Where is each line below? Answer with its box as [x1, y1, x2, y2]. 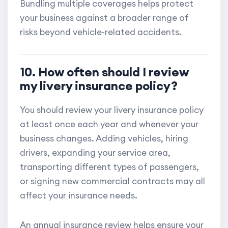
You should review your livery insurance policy [20, 104, 204, 116]
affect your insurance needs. [20, 190, 137, 202]
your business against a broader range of [20, 12, 189, 24]
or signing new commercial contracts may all [20, 176, 205, 187]
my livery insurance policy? [20, 78, 178, 94]
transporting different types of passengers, [20, 161, 199, 173]
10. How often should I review [20, 64, 189, 80]
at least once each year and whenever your [20, 119, 198, 130]
